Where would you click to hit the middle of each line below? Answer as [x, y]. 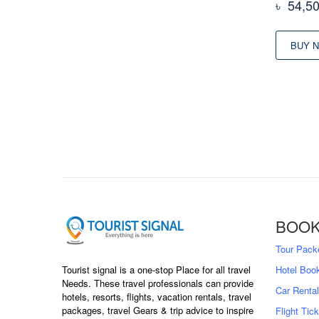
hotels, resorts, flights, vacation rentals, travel [157, 297]
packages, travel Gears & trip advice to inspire [158, 310]
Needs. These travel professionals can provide [158, 283]
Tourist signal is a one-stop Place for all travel [156, 270]
